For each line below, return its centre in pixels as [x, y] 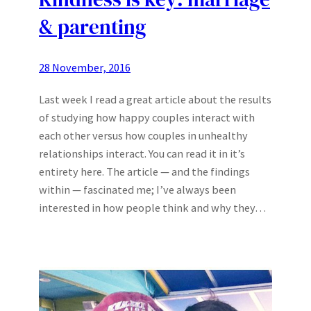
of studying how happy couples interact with [147, 117]
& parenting [92, 27]
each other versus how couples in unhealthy [143, 135]
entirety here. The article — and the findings [144, 171]
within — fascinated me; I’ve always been [137, 189]
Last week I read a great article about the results [155, 99]
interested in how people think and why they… [152, 207]
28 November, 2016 [85, 67]
